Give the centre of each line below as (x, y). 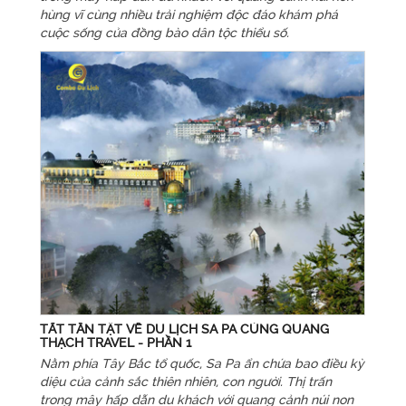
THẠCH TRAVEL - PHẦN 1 (115, 342)
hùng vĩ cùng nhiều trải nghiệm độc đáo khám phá (188, 15)
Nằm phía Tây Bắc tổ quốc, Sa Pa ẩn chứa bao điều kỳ (202, 363)
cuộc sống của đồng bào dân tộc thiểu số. (164, 33)
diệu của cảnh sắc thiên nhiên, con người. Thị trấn (185, 381)
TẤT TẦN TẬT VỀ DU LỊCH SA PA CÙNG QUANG (184, 329)
